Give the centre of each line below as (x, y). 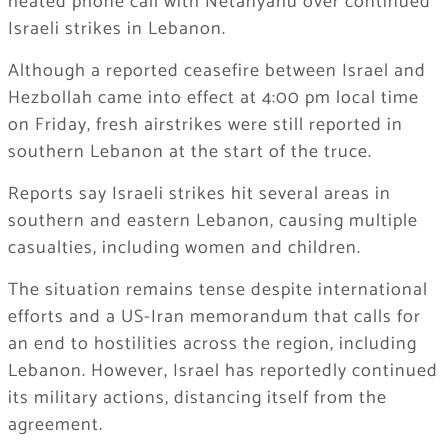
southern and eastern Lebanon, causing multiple (212, 221)
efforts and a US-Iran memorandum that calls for (214, 317)
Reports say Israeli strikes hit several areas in (199, 194)
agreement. (55, 425)
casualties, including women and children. (184, 248)
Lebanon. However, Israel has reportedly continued (222, 371)
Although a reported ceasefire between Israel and (216, 71)
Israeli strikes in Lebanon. (116, 29)
